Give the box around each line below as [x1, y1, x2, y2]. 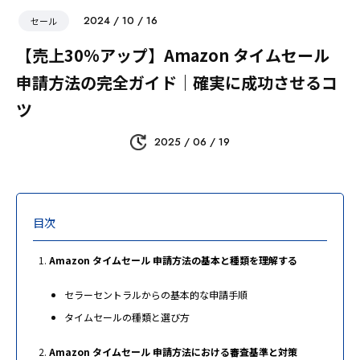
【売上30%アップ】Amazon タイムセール [16, 43, 329, 67]
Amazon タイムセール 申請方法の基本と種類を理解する [48, 253, 297, 268]
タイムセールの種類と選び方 [64, 310, 190, 325]
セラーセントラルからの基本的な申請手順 [64, 288, 247, 302]
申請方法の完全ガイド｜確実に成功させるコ [16, 71, 337, 95]
